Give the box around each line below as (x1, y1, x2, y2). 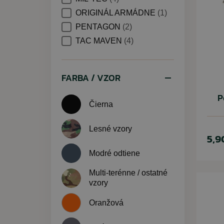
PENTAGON (75, 22, 122, 31)
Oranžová (89, 198, 123, 207)
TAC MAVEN (75, 36, 124, 45)
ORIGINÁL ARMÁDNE (75, 8, 157, 17)
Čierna (89, 99, 113, 108)
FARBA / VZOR (61, 71, 120, 84)
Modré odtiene (89, 148, 140, 157)
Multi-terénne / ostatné (89, 168, 167, 177)
